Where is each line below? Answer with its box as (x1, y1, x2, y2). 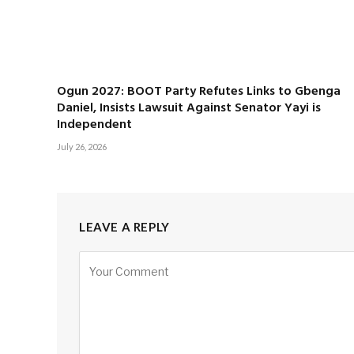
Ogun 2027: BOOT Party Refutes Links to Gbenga (57, 81, 341, 103)
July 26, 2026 (57, 141, 107, 153)
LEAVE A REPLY (79, 220, 170, 235)
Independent (57, 115, 132, 136)
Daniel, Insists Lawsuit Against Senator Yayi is (57, 98, 321, 119)
